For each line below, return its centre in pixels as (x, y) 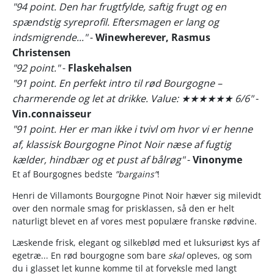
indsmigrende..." (50, 37)
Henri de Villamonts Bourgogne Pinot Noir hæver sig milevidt (137, 195)
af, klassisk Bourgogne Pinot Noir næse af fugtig (122, 144)
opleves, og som (218, 255)
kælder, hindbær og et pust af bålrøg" (98, 159)
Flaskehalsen (100, 68)
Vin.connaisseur (52, 113)
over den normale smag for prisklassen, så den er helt (123, 208)
